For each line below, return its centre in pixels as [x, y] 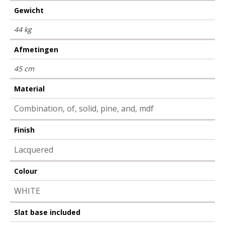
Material [29, 88]
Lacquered [34, 149]
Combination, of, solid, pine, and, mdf [84, 108]
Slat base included [47, 212]
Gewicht [29, 10]
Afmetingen [36, 49]
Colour [26, 171]
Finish [24, 130]
